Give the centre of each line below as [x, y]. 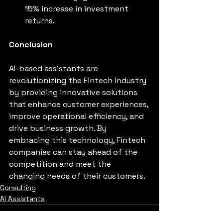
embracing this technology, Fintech [78, 140]
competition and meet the [61, 164]
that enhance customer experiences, [80, 104]
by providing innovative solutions [74, 92]
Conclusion [31, 44]
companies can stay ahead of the [74, 152]
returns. [40, 20]
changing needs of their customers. [77, 176]
